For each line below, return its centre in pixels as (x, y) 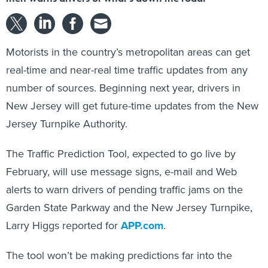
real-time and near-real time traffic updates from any (127, 57)
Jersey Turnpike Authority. (67, 111)
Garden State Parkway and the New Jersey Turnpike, (129, 194)
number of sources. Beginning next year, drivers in (123, 75)
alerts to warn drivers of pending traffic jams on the (124, 176)
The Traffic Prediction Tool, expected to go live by (121, 141)
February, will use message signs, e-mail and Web (121, 159)
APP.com (142, 212)
